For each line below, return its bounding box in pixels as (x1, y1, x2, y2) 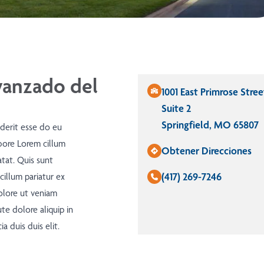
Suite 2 (161, 102, 191, 115)
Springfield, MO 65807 (161, 118, 259, 131)
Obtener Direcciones (161, 144, 252, 157)
